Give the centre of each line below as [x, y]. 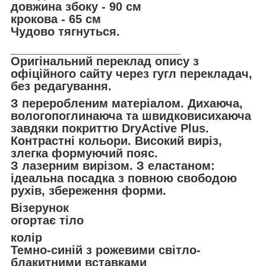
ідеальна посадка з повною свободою [124, 178]
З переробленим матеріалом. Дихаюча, [127, 103]
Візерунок [40, 208]
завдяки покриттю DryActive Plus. [110, 128]
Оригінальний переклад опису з [105, 61]
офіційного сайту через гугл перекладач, [132, 73]
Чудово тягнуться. [65, 31]
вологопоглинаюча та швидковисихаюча [131, 115]
